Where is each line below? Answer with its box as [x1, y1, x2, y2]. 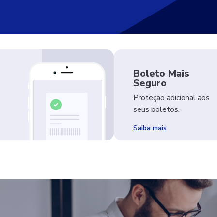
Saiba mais [133, 124, 167, 133]
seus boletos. [133, 104, 180, 115]
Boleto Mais [133, 67, 189, 80]
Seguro [133, 77, 167, 90]
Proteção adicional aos [133, 93, 210, 104]
